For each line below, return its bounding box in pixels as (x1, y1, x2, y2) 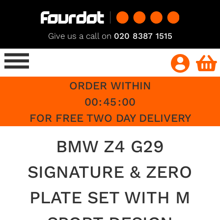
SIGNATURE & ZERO (27, 161, 192, 182)
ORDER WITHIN (69, 79, 151, 92)
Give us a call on (48, 30, 114, 41)
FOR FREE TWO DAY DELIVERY (29, 111, 191, 124)
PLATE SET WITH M (29, 187, 191, 208)
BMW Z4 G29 (55, 136, 164, 157)
